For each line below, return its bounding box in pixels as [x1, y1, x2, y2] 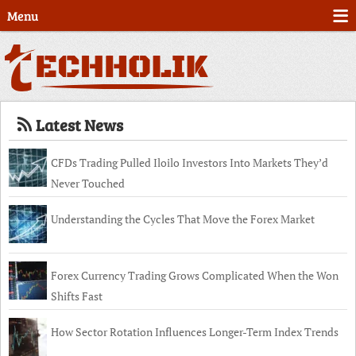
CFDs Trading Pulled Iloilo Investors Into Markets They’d [51, 155, 328, 170]
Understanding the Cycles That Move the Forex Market [51, 211, 315, 226]
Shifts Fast [51, 288, 103, 304]
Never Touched [51, 176, 125, 191]
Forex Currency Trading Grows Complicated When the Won [51, 268, 339, 283]
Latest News [33, 114, 123, 136]
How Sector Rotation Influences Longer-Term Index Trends [51, 324, 339, 339]
